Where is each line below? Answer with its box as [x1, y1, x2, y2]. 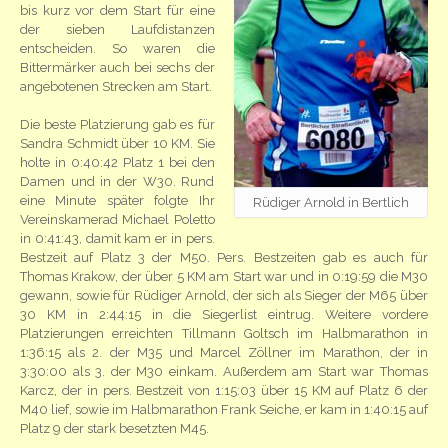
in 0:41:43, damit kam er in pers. [20, 231, 215, 246]
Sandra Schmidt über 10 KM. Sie [20, 136, 215, 151]
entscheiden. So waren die [20, 40, 215, 56]
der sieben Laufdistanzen [20, 21, 215, 37]
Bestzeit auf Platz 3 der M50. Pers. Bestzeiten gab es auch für [20, 250, 428, 265]
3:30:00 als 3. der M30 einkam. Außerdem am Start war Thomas [20, 364, 428, 379]
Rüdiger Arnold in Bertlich [253, 194, 409, 210]
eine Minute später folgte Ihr [20, 193, 215, 208]
